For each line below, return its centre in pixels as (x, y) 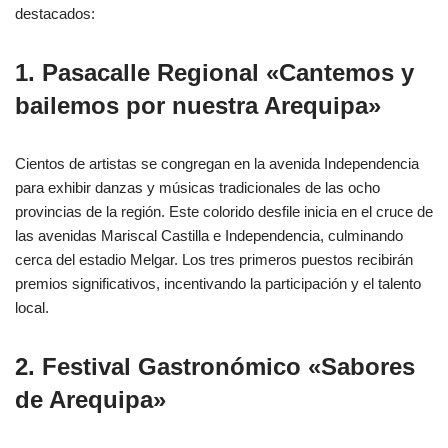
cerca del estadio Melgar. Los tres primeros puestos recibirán (214, 259)
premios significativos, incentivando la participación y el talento (218, 283)
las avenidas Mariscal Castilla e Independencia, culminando (209, 235)
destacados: (55, 13)
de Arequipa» (90, 399)
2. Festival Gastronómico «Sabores (215, 366)
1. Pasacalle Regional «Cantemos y (214, 72)
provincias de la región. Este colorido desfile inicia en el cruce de (224, 211)
